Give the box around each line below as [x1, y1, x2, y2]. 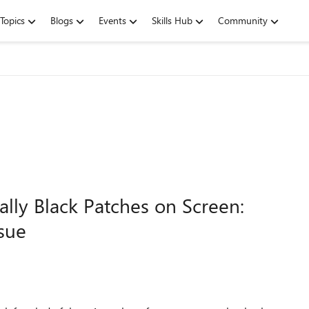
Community [218, 14, 268, 27]
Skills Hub [152, 14, 192, 27]
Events [99, 14, 126, 27]
